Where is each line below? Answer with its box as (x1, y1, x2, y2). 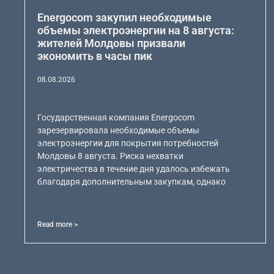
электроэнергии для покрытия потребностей (37, 138, 219, 149)
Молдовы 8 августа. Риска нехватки (37, 151, 184, 161)
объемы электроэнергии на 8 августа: (37, 24, 235, 37)
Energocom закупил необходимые (37, 11, 212, 24)
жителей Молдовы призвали (37, 37, 186, 50)
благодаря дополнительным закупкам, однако (37, 177, 226, 187)
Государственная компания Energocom (37, 113, 195, 123)
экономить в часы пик (37, 50, 153, 63)
